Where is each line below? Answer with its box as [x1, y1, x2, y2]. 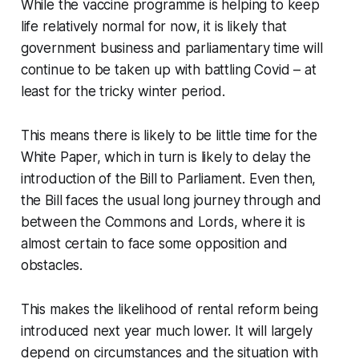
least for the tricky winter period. [20, 83, 225, 99]
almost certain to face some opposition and [20, 235, 288, 252]
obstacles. [20, 256, 83, 273]
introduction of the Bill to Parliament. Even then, [20, 170, 317, 187]
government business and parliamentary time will [20, 39, 323, 56]
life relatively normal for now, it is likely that [20, 18, 287, 34]
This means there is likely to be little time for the [20, 127, 317, 143]
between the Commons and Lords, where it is [20, 213, 305, 230]
